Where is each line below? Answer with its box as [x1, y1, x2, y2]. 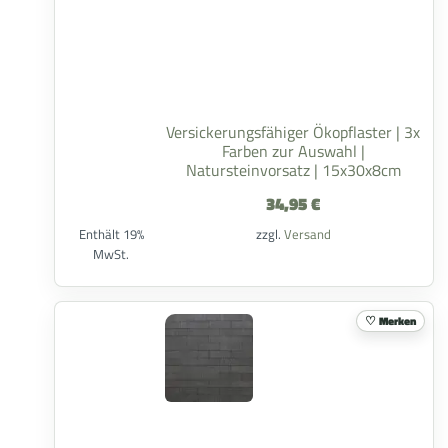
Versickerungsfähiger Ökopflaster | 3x [166, 120, 420, 144]
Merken [379, 312, 416, 329]
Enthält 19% [78, 224, 144, 244]
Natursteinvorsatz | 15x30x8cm [185, 158, 401, 182]
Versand [283, 224, 331, 244]
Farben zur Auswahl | [221, 139, 365, 163]
